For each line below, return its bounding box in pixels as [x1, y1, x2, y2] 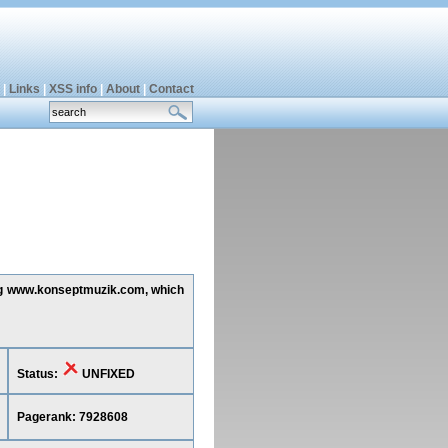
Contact [148, 82, 194, 96]
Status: [16, 367, 61, 381]
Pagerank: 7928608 [16, 410, 128, 424]
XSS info [48, 82, 97, 96]
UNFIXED [78, 367, 135, 381]
